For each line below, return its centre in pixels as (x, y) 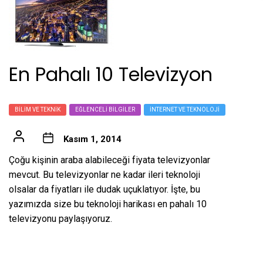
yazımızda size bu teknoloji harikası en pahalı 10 (108, 204)
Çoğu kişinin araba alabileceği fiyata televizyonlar (109, 160)
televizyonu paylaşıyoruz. (60, 219)
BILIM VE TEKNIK (38, 110)
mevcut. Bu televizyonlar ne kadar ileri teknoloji (104, 175)
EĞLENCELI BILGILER (105, 110)
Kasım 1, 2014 (92, 139)
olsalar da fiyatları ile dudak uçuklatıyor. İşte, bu (104, 190)
